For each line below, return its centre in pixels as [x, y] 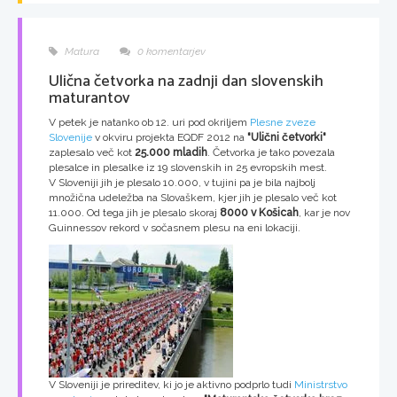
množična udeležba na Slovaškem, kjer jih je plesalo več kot [193, 198]
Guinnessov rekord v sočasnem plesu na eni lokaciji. [175, 228]
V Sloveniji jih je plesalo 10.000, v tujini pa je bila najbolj [182, 183]
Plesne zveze [283, 122]
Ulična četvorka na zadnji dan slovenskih [186, 82]
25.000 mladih [171, 152]
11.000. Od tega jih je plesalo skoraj [134, 213]
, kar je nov [324, 213]
